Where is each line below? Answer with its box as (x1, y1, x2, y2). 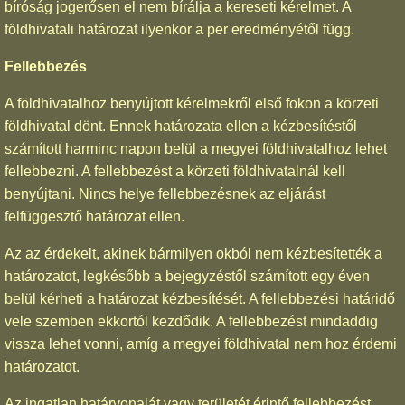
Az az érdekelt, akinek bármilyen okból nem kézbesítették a (5, 245, 382, 261)
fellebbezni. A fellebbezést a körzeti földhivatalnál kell (5, 163, 345, 179)
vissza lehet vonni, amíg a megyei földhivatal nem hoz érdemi (5, 335, 397, 352)
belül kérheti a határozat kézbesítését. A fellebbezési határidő (5, 290, 395, 306)
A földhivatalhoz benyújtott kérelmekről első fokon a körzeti (5, 95, 379, 111)
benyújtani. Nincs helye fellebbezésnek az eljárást (5, 185, 325, 202)
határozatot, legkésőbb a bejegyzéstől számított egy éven (5, 268, 370, 284)
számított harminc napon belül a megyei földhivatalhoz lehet (5, 140, 387, 156)
